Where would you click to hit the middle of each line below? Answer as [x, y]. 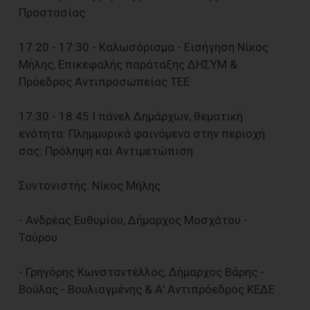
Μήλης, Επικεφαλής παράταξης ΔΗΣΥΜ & [128, 64]
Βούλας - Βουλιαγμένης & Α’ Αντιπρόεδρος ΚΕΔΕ [147, 289]
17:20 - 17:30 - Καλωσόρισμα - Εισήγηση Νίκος [144, 47]
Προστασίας [52, 12]
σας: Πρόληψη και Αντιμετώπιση [106, 151]
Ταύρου [38, 237]
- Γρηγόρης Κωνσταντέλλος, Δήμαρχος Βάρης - [142, 272]
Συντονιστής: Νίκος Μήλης [90, 185]
